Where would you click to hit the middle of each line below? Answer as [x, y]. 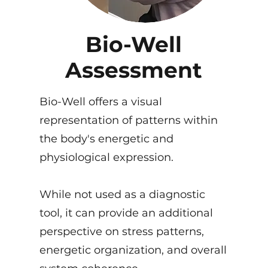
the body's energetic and [106, 139]
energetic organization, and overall [133, 250]
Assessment [134, 70]
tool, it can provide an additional [126, 213]
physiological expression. [106, 157]
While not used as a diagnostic [122, 194]
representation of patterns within [128, 120]
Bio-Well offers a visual [100, 102]
